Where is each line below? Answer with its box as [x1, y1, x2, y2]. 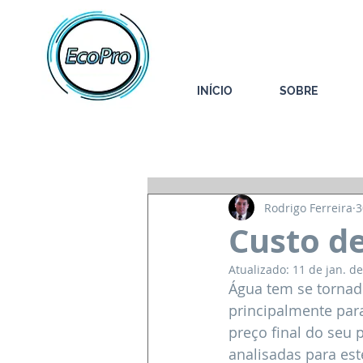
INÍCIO [197, 84, 233, 97]
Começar [238, 138, 281, 152]
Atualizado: [228, 262, 293, 277]
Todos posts [147, 138, 206, 152]
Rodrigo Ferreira [264, 199, 352, 216]
